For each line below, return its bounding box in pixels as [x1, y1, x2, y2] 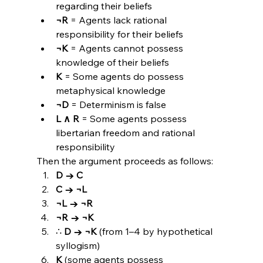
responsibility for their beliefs [55, 28, 183, 41]
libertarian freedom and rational [55, 127, 197, 139]
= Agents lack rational [68, 14, 169, 26]
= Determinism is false [68, 99, 166, 111]
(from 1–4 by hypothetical [96, 225, 215, 238]
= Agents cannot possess [68, 42, 186, 55]
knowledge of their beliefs [55, 56, 169, 69]
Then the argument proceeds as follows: [36, 155, 213, 167]
